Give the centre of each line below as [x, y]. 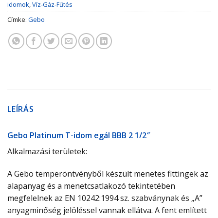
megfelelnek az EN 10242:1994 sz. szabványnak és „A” [105, 198]
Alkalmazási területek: [47, 152]
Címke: [18, 20]
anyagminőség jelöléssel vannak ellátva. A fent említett [107, 210]
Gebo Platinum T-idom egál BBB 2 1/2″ [79, 136]
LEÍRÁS [21, 109]
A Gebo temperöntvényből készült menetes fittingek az [108, 173]
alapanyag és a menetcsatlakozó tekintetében [91, 186]
